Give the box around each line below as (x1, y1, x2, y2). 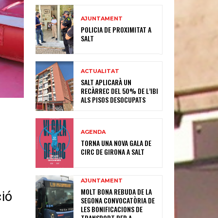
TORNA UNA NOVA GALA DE (81, 138, 152, 148)
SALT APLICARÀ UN (81, 76, 132, 87)
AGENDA (81, 128, 106, 136)
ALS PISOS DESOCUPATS (81, 94, 146, 105)
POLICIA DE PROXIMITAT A (81, 24, 152, 35)
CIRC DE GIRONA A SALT (81, 146, 145, 157)
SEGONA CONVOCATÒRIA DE (81, 195, 155, 205)
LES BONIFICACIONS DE (81, 203, 143, 214)
